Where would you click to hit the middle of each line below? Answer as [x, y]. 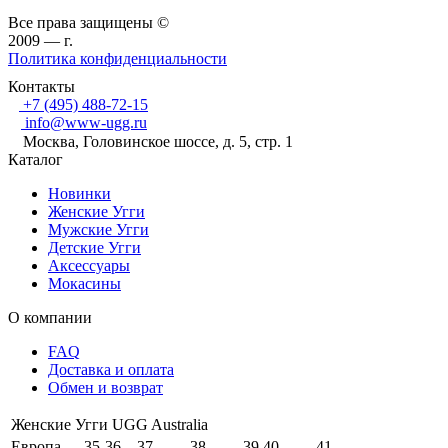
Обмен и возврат [105, 388]
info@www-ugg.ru [86, 123]
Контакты [41, 87]
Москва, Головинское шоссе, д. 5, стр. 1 [158, 142]
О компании [50, 318]
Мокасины [84, 284]
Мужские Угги [98, 230]
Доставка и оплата [111, 370]
